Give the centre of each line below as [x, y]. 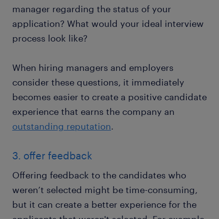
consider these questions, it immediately [98, 82]
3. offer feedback [52, 156]
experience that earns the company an [93, 112]
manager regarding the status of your [92, 9]
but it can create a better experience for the [104, 205]
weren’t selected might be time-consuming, [105, 190]
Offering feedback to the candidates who [99, 175]
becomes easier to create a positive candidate [109, 97]
